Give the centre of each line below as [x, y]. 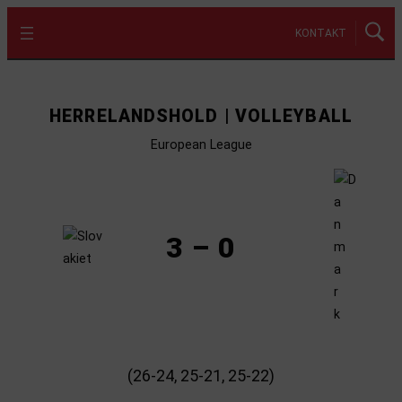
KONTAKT [321, 33]
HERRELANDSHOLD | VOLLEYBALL [201, 116]
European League [201, 144]
